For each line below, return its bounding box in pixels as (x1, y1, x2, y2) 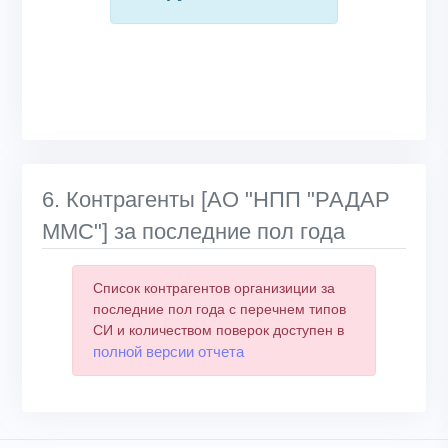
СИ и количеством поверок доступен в (93, 322, 344, 339)
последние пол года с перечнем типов (93, 301, 346, 318)
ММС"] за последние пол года (42, 219, 345, 245)
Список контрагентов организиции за (93, 280, 335, 297)
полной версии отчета (93, 343, 244, 361)
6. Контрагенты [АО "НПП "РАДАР (42, 187, 390, 213)
